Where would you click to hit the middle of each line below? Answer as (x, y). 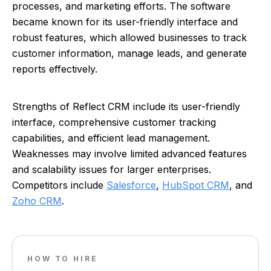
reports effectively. (55, 69)
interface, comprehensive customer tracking (114, 122)
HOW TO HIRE (63, 259)
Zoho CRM (37, 201)
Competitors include (59, 185)
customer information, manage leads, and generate (129, 53)
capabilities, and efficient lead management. (111, 138)
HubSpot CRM (196, 185)
